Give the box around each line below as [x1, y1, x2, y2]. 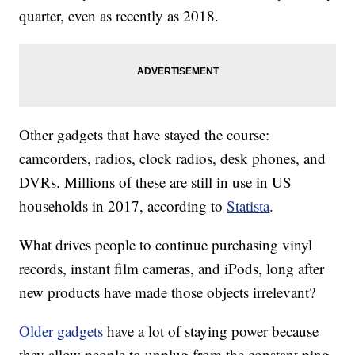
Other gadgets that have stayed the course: [19, 124, 270, 144]
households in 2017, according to [19, 196, 227, 216]
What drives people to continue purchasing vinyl [19, 235, 313, 254]
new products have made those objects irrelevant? [19, 282, 316, 302]
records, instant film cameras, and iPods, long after [19, 258, 325, 278]
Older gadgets [19, 321, 104, 341]
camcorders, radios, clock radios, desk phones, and [19, 148, 326, 168]
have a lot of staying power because [103, 321, 319, 341]
